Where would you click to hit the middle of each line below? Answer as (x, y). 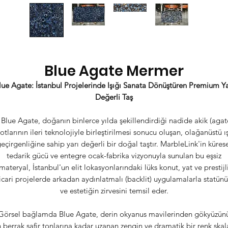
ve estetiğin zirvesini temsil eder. (114, 191)
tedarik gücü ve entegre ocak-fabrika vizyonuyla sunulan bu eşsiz (114, 155)
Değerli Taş (114, 97)
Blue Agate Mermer (114, 71)
